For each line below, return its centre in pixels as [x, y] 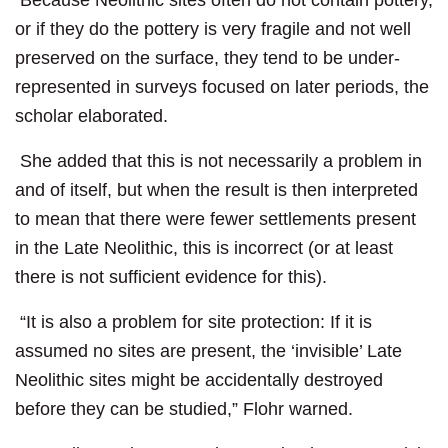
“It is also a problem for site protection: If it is [193, 322]
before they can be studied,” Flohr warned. [184, 409]
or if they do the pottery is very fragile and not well [213, 29]
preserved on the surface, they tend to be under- [207, 58]
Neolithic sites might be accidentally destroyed [199, 380]
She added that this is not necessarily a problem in [218, 161]
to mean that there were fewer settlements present [215, 219]
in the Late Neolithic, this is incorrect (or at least [204, 248]
